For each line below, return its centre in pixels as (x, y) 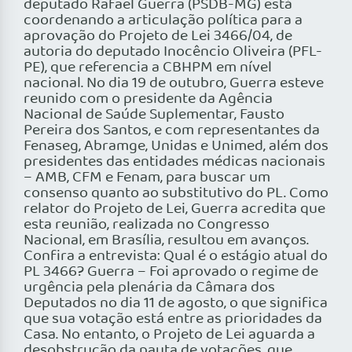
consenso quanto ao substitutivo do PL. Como (176, 194)
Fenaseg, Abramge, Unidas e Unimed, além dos (176, 147)
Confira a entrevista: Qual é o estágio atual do (176, 257)
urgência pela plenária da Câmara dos (149, 288)
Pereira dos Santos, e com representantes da (172, 131)
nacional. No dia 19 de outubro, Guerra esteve (174, 84)
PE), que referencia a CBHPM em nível (148, 68)
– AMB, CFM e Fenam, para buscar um (147, 178)
